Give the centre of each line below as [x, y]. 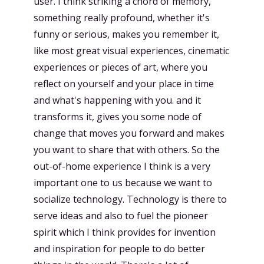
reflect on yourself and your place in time [124, 83]
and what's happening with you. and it [117, 100]
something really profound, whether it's [122, 17]
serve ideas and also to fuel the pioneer [121, 215]
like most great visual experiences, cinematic [131, 50]
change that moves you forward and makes [129, 133]
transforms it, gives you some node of [118, 116]
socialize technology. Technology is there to [130, 199]
